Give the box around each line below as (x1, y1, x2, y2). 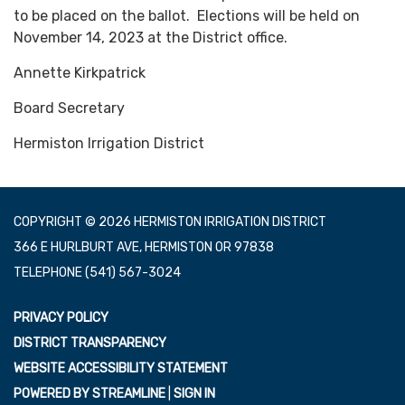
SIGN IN (174, 386, 215, 401)
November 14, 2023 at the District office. (14, 29, 287, 46)
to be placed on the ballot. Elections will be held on (14, 7, 360, 24)
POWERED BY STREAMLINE (14, 386, 165, 401)
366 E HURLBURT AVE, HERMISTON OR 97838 (14, 240, 274, 255)
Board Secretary (14, 99, 125, 117)
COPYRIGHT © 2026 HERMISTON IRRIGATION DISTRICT (14, 214, 326, 230)
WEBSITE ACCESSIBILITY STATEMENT (14, 361, 228, 376)
